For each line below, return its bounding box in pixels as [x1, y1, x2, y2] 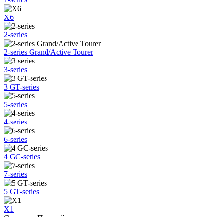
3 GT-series [4, 82, 39, 91]
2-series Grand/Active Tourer [4, 47, 93, 56]
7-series [4, 170, 27, 178]
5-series [4, 100, 27, 108]
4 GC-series [4, 152, 40, 161]
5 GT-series [4, 187, 39, 196]
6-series [4, 135, 27, 143]
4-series [4, 117, 27, 126]
